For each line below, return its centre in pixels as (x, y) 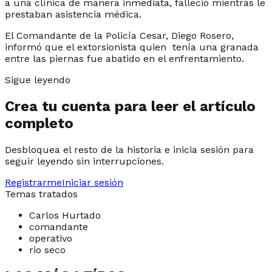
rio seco (47, 250)
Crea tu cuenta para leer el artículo (130, 106)
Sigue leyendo (38, 80)
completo (39, 123)
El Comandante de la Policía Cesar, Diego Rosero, (119, 35)
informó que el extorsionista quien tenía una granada (132, 47)
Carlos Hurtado (65, 215)
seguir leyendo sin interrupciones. (84, 161)
